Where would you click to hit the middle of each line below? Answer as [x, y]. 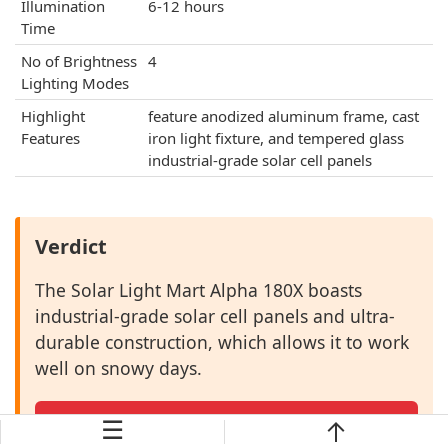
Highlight [53, 116]
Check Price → [226, 425]
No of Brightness [79, 61]
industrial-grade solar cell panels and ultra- [215, 316]
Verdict [71, 246]
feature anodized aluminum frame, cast [283, 116]
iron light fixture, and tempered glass [276, 138]
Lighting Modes [75, 83]
